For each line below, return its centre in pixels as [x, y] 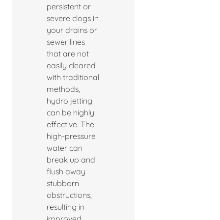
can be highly [70, 113]
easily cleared [71, 66]
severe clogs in [73, 18]
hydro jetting [69, 101]
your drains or [72, 30]
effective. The [70, 124]
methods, [63, 89]
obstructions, [69, 195]
